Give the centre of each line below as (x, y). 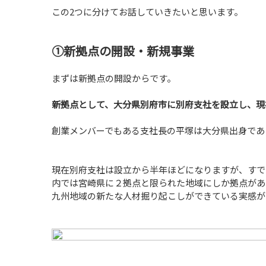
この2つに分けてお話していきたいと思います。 (147, 11)
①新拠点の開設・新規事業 (123, 51)
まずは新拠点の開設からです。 (114, 78)
